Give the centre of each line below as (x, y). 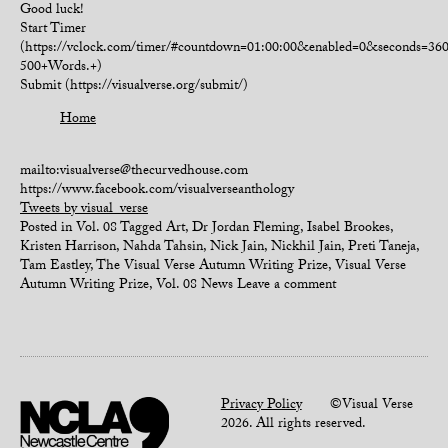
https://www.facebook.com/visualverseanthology (157, 191)
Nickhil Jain (306, 248)
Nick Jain (237, 248)
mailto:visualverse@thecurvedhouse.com (134, 172)
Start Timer (53, 30)
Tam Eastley (55, 267)
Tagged (143, 229)
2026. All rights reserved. (293, 425)
